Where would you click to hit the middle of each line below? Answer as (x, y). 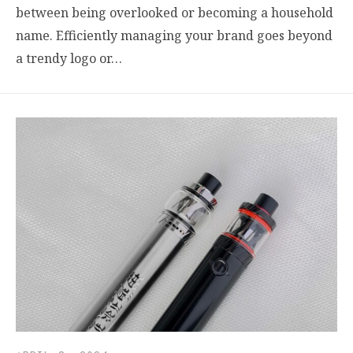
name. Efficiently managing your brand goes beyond (174, 35)
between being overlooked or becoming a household (175, 12)
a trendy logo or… (69, 58)
